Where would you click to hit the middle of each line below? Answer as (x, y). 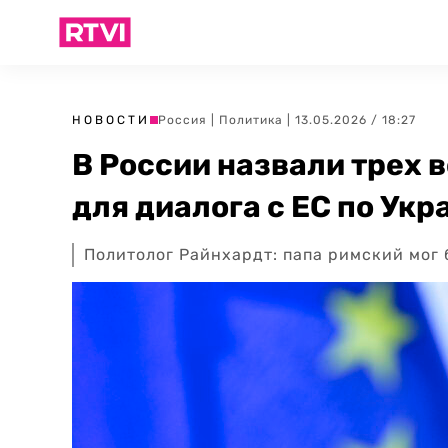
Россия (182, 120)
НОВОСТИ (111, 120)
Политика (251, 120)
